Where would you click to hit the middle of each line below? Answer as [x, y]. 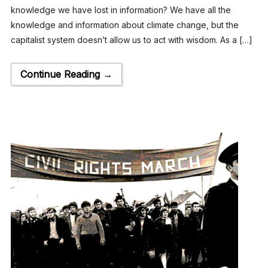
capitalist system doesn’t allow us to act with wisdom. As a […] [131, 39]
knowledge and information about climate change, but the [124, 25]
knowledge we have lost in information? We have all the [121, 10]
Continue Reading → [66, 74]
